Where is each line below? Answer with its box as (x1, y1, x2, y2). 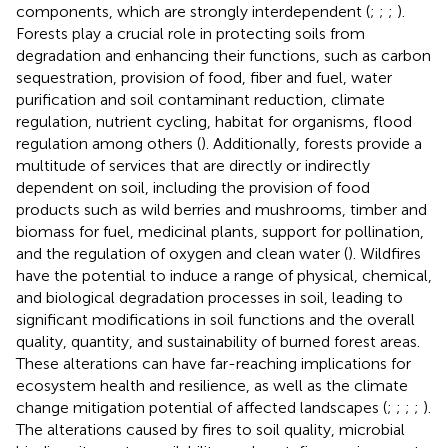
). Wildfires (348, 243, 421, 263)
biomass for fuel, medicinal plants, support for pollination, (16, 221, 424, 241)
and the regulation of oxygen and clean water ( (16, 243, 348, 263)
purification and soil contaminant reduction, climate (16, 89, 385, 109)
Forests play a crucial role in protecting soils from (16, 23, 365, 43)
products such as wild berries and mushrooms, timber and (16, 199, 427, 219)
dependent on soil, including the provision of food (16, 177, 370, 197)
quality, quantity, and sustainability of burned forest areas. (16, 331, 420, 351)
